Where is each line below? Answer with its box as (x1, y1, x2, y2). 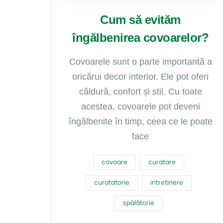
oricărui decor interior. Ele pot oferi (72, 72, 209, 82)
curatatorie (94, 180, 129, 186)
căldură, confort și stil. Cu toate (79, 87, 202, 97)
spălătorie (122, 200, 154, 207)
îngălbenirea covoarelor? (72, 31, 209, 44)
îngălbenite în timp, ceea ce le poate (68, 116, 213, 126)
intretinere (150, 180, 183, 186)
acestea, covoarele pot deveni (81, 102, 200, 111)
